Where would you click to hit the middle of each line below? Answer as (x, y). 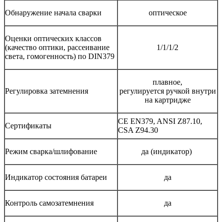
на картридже (167, 100)
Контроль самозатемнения (49, 203)
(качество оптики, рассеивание (57, 47)
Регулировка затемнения (47, 91)
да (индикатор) (167, 151)
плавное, (167, 82)
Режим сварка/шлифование (51, 151)
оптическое (167, 12)
